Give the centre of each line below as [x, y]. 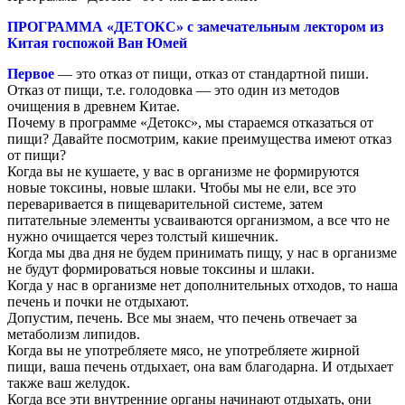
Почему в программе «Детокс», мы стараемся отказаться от [190, 122]
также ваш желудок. [69, 382]
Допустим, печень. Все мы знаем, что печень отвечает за [182, 317]
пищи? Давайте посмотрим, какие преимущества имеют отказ [199, 138]
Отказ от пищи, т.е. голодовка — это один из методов [174, 89]
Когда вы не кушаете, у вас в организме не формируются [183, 171]
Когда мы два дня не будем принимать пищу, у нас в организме [202, 252]
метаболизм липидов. [74, 334]
